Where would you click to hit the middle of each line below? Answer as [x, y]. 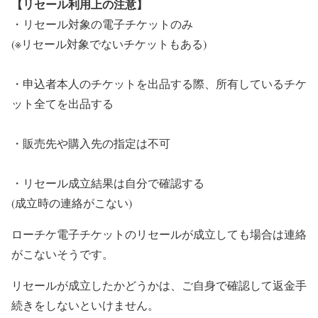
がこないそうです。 [62, 254]
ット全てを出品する [62, 104]
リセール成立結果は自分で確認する [114, 183]
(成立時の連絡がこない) [72, 203]
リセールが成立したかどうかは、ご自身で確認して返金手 [159, 285]
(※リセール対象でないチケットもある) [109, 44]
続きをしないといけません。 [85, 305]
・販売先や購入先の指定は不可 [91, 143]
